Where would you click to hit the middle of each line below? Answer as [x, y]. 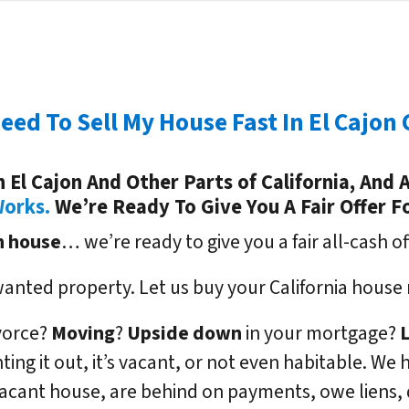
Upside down [184, 334]
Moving [83, 334]
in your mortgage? [321, 334]
